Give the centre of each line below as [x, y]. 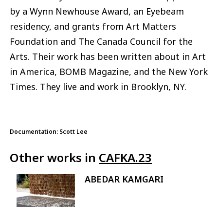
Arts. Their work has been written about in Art [108, 57]
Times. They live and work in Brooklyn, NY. [98, 87]
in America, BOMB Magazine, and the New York [109, 72]
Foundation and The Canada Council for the [101, 42]
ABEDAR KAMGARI [124, 179]
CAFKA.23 [125, 158]
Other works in [54, 158]
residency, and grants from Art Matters [93, 27]
